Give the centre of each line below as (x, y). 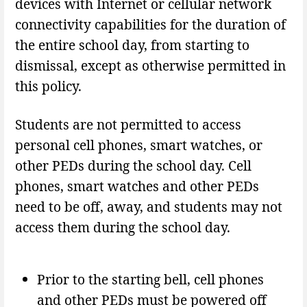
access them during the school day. (123, 228)
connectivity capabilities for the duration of (150, 25)
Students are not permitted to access (128, 125)
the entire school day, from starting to (132, 45)
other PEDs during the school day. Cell (133, 166)
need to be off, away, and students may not (149, 207)
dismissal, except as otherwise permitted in (150, 66)
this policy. (48, 86)
